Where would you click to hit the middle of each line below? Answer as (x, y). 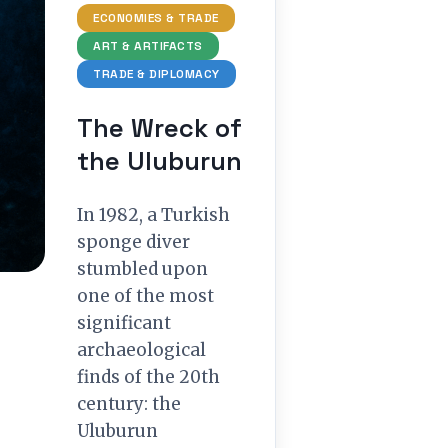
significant (124, 323)
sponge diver (133, 242)
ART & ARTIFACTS (148, 46)
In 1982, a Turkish (153, 215)
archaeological (141, 350)
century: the (129, 404)
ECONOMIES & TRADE (156, 18)
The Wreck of (159, 128)
